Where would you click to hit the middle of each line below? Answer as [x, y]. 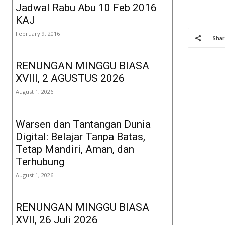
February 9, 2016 [38, 34]
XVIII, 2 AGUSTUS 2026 [70, 79]
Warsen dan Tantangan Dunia [83, 124]
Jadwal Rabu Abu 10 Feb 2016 [86, 8]
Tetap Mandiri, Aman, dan [75, 149]
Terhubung [40, 162]
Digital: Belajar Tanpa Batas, [80, 137]
